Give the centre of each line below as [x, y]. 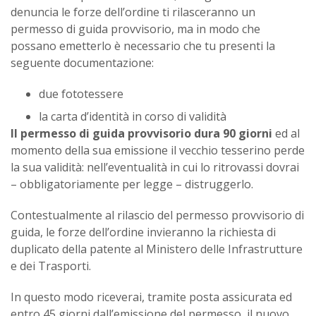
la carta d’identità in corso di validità [133, 117]
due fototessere [81, 94]
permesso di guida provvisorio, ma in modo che [135, 29]
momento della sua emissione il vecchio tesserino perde [158, 151]
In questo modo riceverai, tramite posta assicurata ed [151, 297]
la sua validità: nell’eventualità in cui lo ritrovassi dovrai [155, 168]
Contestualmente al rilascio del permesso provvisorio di [157, 215]
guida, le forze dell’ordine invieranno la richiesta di [143, 232]
